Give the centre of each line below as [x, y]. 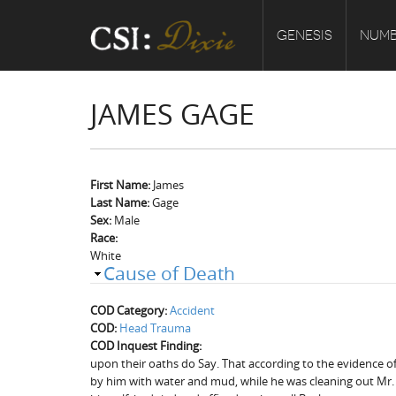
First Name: [122, 185]
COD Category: [130, 310]
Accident [192, 310]
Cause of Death [169, 273]
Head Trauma [155, 328]
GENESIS [305, 35]
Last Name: [121, 202]
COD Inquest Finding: [147, 346]
